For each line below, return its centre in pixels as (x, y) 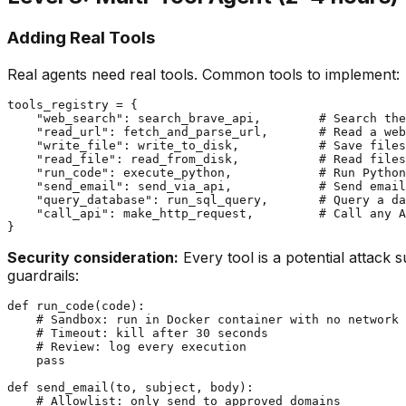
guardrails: (43, 275)
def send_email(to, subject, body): (130, 387)
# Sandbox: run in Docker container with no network (203, 319)
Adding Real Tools (81, 37)
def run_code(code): (76, 305)
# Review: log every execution (127, 346)
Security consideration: (93, 257)
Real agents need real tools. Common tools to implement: (203, 74)
